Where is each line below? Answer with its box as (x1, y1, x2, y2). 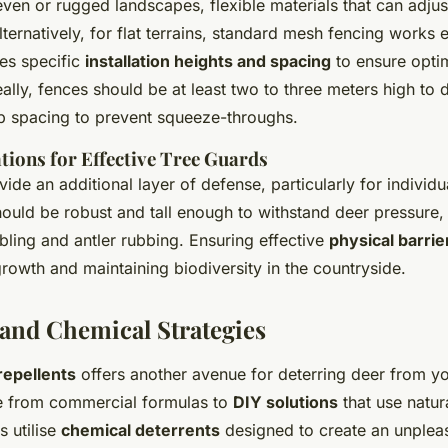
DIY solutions (233, 392, 338, 413)
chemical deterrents (61, 420, 220, 441)
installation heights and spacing (85, 51, 331, 72)
